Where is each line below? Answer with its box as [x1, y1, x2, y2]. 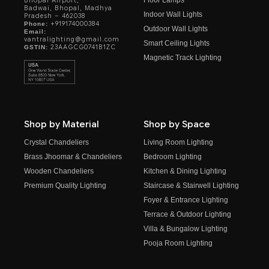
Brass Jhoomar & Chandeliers [24, 153, 122, 162]
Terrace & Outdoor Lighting [144, 210, 231, 219]
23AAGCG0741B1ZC [48, 43, 116, 52]
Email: [24, 28, 46, 35]
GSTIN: [24, 44, 48, 51]
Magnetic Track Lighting [144, 53, 222, 62]
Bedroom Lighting [144, 153, 202, 162]
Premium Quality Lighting [24, 181, 106, 190]
